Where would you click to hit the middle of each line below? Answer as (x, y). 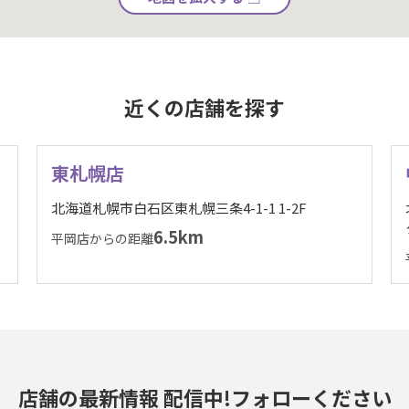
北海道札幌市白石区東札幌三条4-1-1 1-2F (178, 208)
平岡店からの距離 (102, 239)
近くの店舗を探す (204, 106)
